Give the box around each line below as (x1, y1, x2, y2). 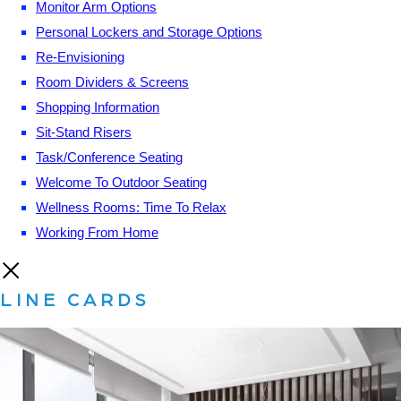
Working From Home (36, 224, 158, 240)
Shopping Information (36, 98, 159, 115)
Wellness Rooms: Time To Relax (36, 199, 226, 215)
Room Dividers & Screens (36, 73, 189, 90)
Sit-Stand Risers (36, 124, 132, 140)
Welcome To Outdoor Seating (36, 174, 207, 190)
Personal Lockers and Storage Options (36, 23, 262, 39)
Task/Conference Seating (36, 149, 183, 165)
